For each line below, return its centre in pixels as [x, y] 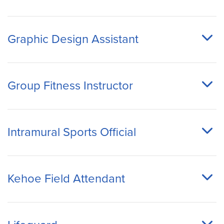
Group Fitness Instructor [70, 85]
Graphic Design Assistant [73, 39]
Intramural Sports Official [72, 132]
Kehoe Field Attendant [66, 178]
